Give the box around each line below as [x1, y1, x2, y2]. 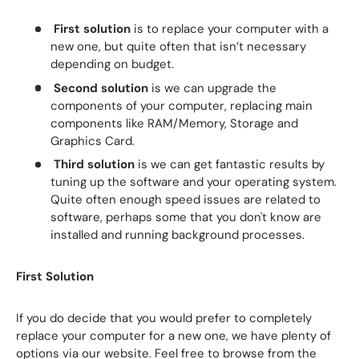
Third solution [53, 156, 135, 173]
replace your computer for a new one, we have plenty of [16, 328, 331, 345]
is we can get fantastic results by [134, 156, 325, 173]
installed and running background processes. [50, 227, 305, 244]
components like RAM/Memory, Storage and [50, 115, 298, 131]
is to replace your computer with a [130, 21, 329, 38]
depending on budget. [50, 56, 174, 73]
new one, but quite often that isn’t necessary [50, 38, 306, 55]
